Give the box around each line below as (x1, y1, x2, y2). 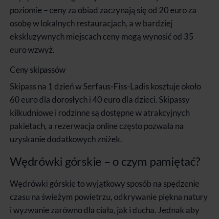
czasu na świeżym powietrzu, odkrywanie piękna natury (10, 191, 208, 202)
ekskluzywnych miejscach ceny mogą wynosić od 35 (10, 31, 194, 42)
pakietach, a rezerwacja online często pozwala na (10, 120, 184, 131)
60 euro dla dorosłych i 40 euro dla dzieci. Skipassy (10, 94, 190, 105)
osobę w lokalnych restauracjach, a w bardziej (10, 18, 173, 28)
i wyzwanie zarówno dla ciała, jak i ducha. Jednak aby (10, 204, 199, 215)
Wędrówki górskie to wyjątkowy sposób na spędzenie (10, 178, 199, 189)
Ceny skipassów (10, 64, 66, 75)
